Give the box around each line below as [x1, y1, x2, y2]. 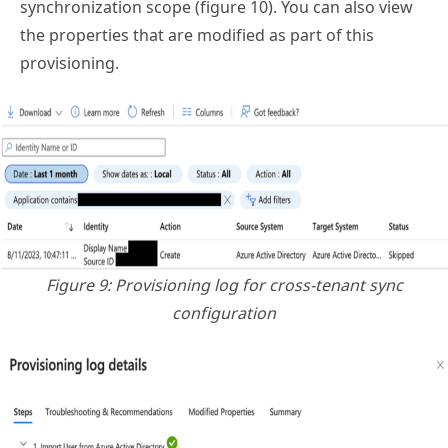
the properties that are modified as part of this [20, 23, 374, 46]
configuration [172, 301, 276, 324]
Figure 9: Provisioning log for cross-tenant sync [45, 273, 403, 296]
